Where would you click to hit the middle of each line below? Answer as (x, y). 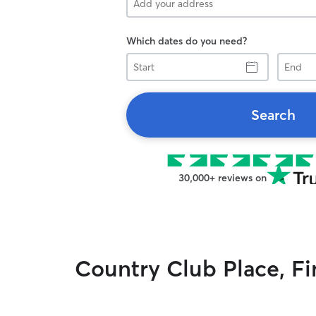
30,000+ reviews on (222, 178)
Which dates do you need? (187, 41)
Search (273, 115)
